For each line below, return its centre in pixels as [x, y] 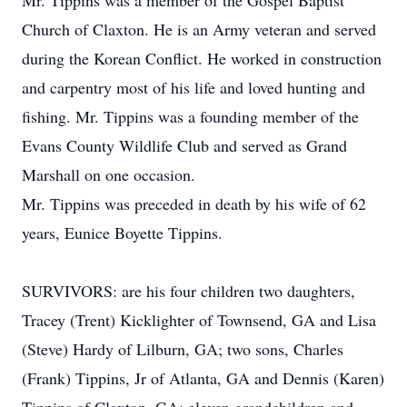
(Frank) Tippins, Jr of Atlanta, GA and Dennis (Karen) [203, 378]
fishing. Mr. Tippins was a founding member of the [190, 116]
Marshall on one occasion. [109, 174]
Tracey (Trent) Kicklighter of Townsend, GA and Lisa [199, 320]
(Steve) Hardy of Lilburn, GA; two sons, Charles [183, 349]
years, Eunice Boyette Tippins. [122, 233]
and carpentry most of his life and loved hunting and [194, 87]
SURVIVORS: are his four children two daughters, [189, 291]
